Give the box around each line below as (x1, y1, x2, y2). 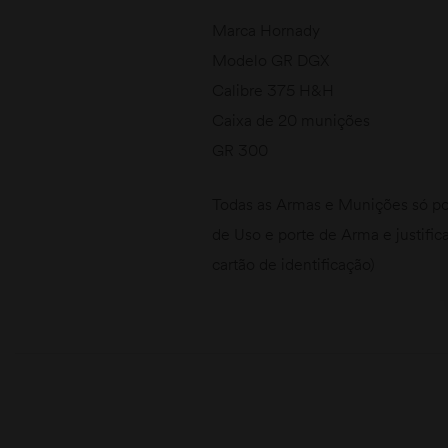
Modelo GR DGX (212, 49, 329, 70)
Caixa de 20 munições (212, 109, 370, 130)
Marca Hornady (212, 19, 320, 40)
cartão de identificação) (212, 253, 375, 274)
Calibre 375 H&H (212, 79, 334, 100)
